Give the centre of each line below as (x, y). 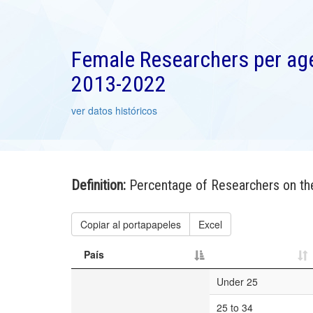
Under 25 (237, 282)
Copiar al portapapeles (131, 224)
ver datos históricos (114, 110)
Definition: (100, 185)
